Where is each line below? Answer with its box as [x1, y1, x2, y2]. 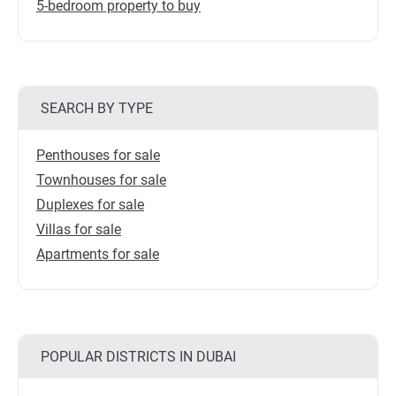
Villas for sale [36, 221, 121, 239]
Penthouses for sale [36, 147, 160, 164]
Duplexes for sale [36, 196, 144, 214]
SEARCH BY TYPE [41, 100, 153, 118]
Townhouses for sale [36, 171, 166, 189]
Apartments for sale [36, 246, 159, 263]
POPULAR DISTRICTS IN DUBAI [41, 348, 236, 366]
